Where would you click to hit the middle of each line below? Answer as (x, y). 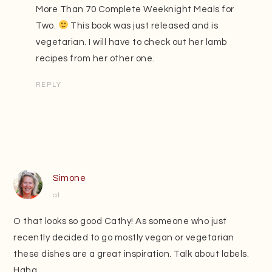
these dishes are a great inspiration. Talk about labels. (131, 254)
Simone (70, 178)
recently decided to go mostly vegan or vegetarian (124, 237)
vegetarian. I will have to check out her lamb (131, 42)
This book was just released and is (143, 25)
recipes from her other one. (95, 58)
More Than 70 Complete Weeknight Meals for (135, 9)
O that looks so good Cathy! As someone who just (120, 221)
